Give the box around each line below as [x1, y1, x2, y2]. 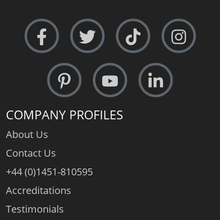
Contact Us [6, 146, 56, 160]
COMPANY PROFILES [6, 106, 123, 123]
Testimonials [6, 202, 64, 216]
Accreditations [6, 183, 71, 197]
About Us [6, 127, 48, 141]
